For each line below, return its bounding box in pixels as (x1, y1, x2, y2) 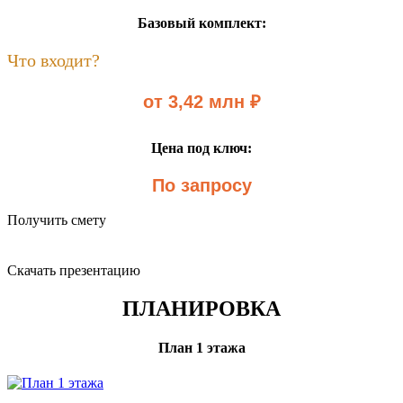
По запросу (151, 175, 252, 196)
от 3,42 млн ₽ (142, 91, 261, 112)
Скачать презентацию (7, 263, 140, 279)
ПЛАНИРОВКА (122, 296, 281, 320)
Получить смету (7, 212, 106, 228)
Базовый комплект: (137, 14, 266, 31)
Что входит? (7, 49, 100, 70)
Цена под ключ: (151, 139, 252, 156)
